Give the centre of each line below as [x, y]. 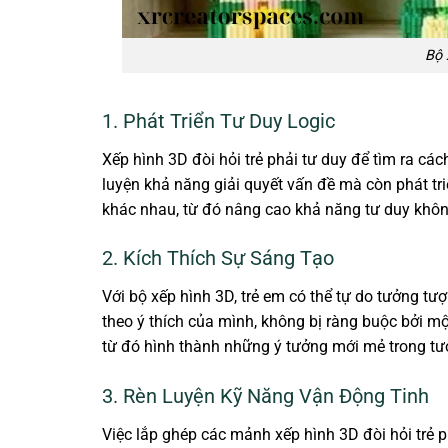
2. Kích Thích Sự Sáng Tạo [218, 258]
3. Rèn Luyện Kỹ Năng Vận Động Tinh [265, 396]
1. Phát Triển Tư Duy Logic [218, 120]
